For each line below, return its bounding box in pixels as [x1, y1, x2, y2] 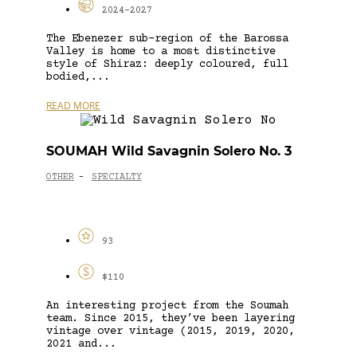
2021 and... [46, 337, 116, 351]
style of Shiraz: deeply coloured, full [46, 57, 288, 71]
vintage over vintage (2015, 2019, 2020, [46, 324, 295, 338]
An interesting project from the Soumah [46, 299, 288, 312]
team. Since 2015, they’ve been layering [46, 312, 295, 325]
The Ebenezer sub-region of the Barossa [46, 32, 288, 45]
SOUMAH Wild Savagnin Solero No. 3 [46, 143, 292, 159]
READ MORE [46, 98, 100, 112]
